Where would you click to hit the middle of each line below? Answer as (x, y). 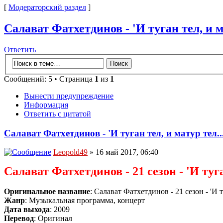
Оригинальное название (47, 192)
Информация (46, 105)
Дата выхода (27, 210)
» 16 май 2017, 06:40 (123, 152)
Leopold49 (70, 152)
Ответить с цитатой (57, 113)
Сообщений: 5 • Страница (49, 79)
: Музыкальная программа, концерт (85, 201)
